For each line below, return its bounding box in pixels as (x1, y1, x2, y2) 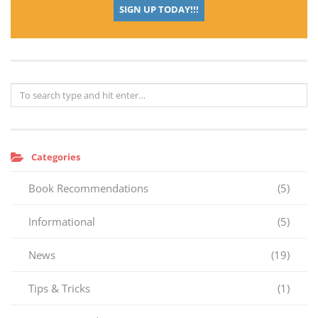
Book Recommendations (28, 181, 148, 195)
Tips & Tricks (28, 281, 90, 295)
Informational (28, 214, 95, 229)
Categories (31, 150, 80, 163)
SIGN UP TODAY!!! (119, 2, 199, 16)
